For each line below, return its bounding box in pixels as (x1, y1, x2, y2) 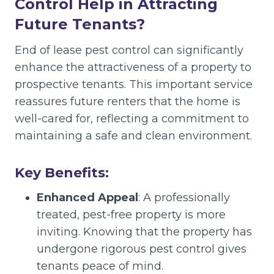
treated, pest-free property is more (37, 208, 226, 221)
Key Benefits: (15, 165, 109, 181)
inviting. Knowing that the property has (37, 225, 252, 239)
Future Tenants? (15, 15, 145, 33)
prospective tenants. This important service (15, 78, 253, 91)
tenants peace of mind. (37, 259, 163, 273)
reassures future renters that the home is (15, 95, 240, 108)
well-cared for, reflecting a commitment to (15, 112, 249, 125)
